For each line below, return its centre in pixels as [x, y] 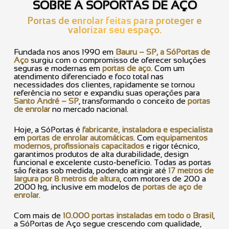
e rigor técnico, [172, 146]
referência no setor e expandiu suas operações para [107, 93]
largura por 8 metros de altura [67, 178]
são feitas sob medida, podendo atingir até [91, 170]
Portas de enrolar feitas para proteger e [114, 20]
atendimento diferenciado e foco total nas [89, 76]
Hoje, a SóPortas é [48, 129]
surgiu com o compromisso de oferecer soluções [117, 60]
